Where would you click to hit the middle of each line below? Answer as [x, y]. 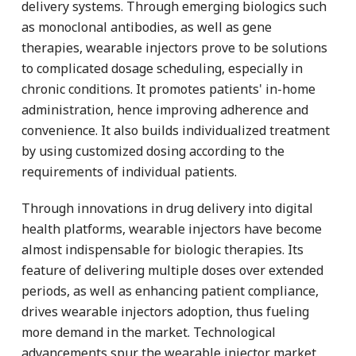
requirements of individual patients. [129, 171]
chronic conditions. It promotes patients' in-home [168, 89]
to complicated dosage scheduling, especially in [162, 68]
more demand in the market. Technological [149, 332]
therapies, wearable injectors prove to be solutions [174, 47]
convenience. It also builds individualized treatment [176, 130]
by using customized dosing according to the [153, 151]
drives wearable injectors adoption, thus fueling [165, 311]
